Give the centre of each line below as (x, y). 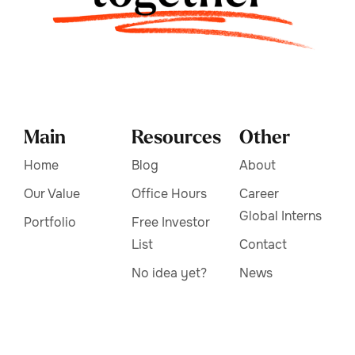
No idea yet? (169, 273)
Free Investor (171, 223)
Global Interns (281, 216)
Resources (176, 138)
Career (259, 194)
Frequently (164, 302)
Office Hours (169, 194)
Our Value (52, 194)
